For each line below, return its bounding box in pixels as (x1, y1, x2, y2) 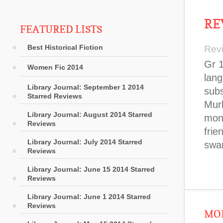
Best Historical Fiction (27, 43, 103, 51)
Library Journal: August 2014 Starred (27, 111, 152, 118)
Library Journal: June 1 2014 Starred (27, 193, 151, 201)
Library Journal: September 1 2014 (27, 83, 144, 91)
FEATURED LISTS (20, 23, 102, 35)
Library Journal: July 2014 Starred (27, 138, 142, 146)
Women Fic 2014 (27, 63, 83, 71)
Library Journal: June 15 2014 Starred (27, 165, 155, 173)
